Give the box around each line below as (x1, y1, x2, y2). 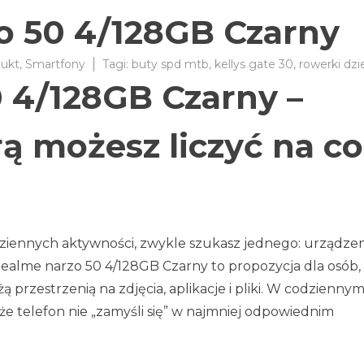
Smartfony (24, 57, 85, 71)
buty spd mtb (131, 57, 209, 71)
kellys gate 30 (214, 57, 293, 71)
